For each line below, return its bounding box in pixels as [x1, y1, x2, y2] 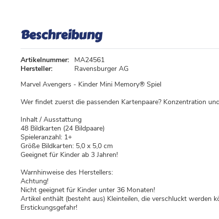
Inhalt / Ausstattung [21, 115, 82, 125]
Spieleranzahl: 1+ [21, 132, 72, 142]
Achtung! [21, 176, 48, 186]
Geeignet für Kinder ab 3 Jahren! [21, 150, 118, 160]
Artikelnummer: [21, 55, 69, 65]
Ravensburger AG [74, 64, 129, 74]
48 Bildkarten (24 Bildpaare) [21, 124, 105, 133]
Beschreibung [21, 25, 102, 45]
